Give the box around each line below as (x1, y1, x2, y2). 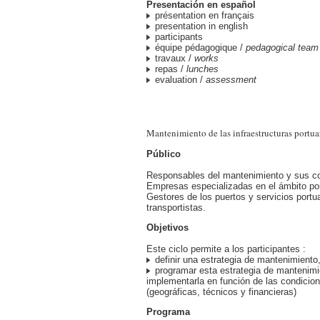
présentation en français (155, 10, 254, 21)
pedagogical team (246, 42, 319, 53)
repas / (155, 64, 186, 74)
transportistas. (146, 202, 206, 213)
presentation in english (155, 21, 248, 31)
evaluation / (155, 74, 206, 85)
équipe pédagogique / (155, 42, 246, 53)
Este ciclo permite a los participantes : (146, 244, 306, 254)
